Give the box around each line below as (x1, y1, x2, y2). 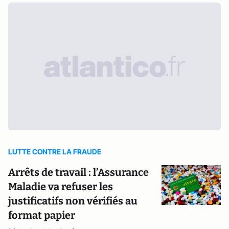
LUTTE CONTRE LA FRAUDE (8, 147, 101, 156)
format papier (8, 209, 75, 221)
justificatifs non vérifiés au (8, 195, 138, 207)
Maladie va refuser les (8, 180, 113, 193)
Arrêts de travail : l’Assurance (8, 166, 149, 178)
